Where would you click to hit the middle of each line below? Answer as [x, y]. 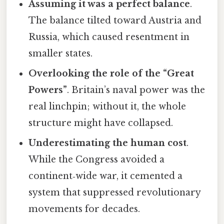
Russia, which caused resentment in [109, 37]
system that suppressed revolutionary [115, 192]
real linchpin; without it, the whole [107, 106]
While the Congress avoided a [97, 159]
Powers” [48, 90]
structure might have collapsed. [101, 123]
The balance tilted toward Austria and [115, 20]
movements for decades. [84, 209]
